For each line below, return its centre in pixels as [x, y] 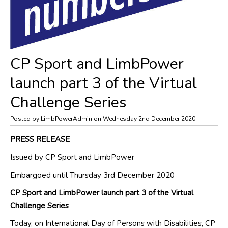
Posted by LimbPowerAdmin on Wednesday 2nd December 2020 [103, 119]
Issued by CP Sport [44, 158]
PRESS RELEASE [40, 140]
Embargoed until [40, 175]
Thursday [87, 175]
